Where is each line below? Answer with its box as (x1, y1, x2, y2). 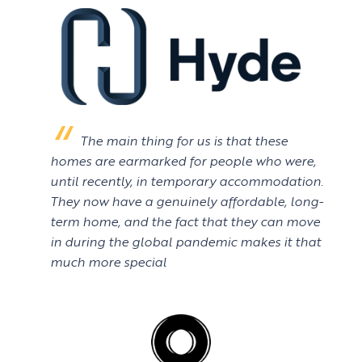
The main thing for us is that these (80, 131, 288, 151)
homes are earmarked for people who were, (50, 151, 316, 171)
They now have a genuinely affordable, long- (50, 192, 323, 212)
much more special (50, 252, 166, 272)
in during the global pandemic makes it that (50, 232, 321, 252)
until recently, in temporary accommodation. (50, 171, 323, 192)
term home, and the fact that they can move (50, 212, 320, 232)
